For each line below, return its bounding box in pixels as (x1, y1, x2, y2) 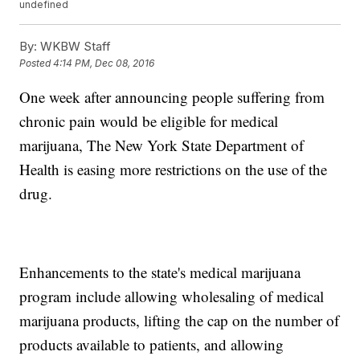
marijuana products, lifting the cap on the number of (19, 310, 340, 331)
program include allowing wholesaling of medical (19, 286, 325, 307)
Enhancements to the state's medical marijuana (19, 262, 301, 283)
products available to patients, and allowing (19, 334, 284, 355)
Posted (19, 57, 54, 70)
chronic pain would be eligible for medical (19, 111, 279, 132)
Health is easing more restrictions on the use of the (19, 159, 328, 180)
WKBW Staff (37, 39, 112, 55)
